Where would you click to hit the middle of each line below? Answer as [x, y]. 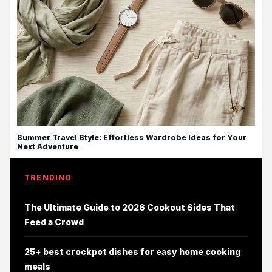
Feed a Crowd [54, 222]
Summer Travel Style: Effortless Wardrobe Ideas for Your [132, 138]
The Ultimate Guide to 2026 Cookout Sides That [130, 208]
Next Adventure [48, 147]
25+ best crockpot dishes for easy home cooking [132, 252]
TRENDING [48, 178]
